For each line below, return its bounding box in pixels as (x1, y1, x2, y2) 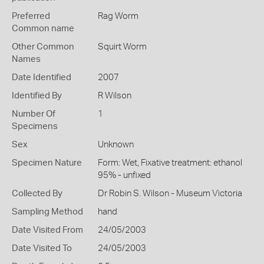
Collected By (12, 189, 62, 198)
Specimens (12, 122, 58, 131)
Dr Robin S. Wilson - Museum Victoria (97, 189, 242, 198)
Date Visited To (12, 244, 72, 253)
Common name (12, 24, 74, 33)
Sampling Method (12, 207, 83, 216)
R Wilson (97, 91, 131, 100)
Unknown (97, 140, 134, 149)
